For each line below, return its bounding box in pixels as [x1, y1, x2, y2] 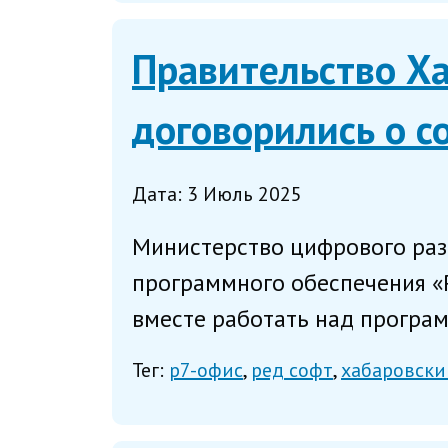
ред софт [251, 357, 333, 384]
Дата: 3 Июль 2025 [132, 180, 302, 207]
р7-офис [169, 357, 243, 384]
